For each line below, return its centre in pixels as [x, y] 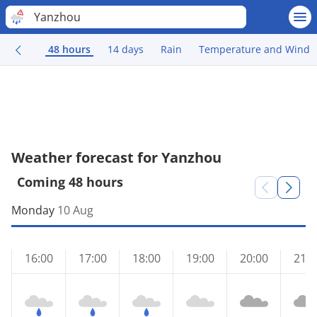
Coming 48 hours [70, 182]
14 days [126, 49]
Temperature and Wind [254, 49]
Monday [33, 210]
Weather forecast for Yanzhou [116, 157]
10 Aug [75, 210]
